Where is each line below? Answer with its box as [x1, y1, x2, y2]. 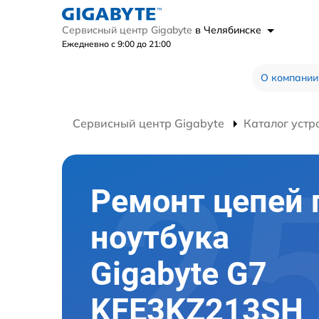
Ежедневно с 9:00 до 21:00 [62, 38, 171, 50]
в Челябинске [195, 23, 264, 37]
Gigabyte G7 [90, 255, 267, 293]
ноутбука [90, 219, 229, 257]
